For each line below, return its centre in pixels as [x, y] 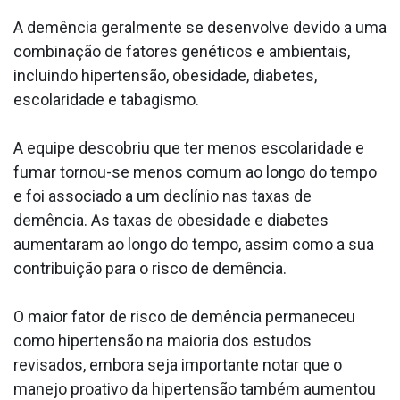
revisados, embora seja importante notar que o [178, 365]
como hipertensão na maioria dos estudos [162, 341]
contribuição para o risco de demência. [150, 269]
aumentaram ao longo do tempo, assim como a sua [194, 245]
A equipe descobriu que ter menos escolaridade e [189, 148]
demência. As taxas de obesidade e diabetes [171, 221]
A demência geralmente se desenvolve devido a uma [200, 28]
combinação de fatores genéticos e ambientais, [182, 52]
